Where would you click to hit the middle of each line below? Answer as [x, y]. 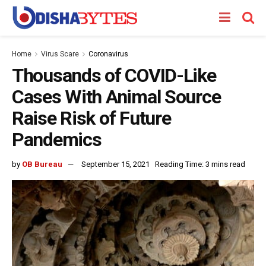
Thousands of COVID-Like [114, 75]
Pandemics [57, 140]
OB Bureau [42, 164]
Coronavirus [108, 54]
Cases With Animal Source [116, 97]
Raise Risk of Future [91, 118]
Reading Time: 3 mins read [200, 164]
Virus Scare [60, 54]
